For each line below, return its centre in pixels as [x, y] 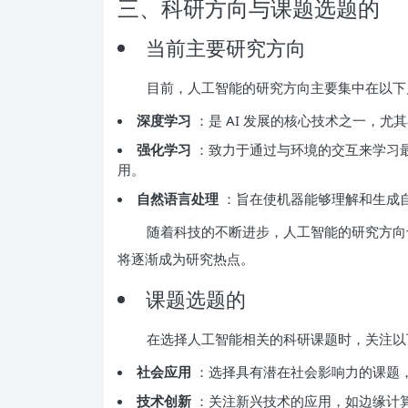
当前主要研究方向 [226, 47]
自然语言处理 [179, 198]
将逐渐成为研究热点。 [186, 258]
